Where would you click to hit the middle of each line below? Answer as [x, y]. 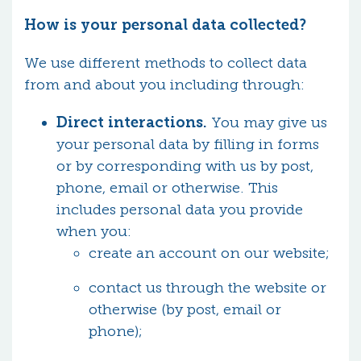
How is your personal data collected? [165, 25]
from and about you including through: [164, 85]
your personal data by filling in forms [188, 144]
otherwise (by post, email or [185, 309]
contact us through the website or [207, 288]
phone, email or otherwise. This [167, 188]
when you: [96, 231]
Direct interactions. [132, 122]
